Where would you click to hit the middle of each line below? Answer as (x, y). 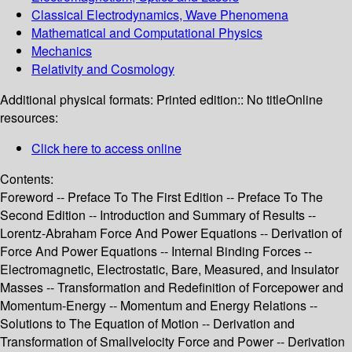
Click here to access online (106, 148)
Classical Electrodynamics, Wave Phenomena (160, 15)
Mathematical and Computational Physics (147, 33)
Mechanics (62, 51)
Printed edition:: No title (221, 100)
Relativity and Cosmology (103, 69)
